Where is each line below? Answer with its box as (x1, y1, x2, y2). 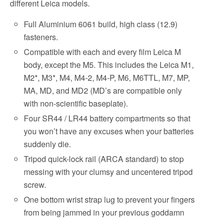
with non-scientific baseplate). (24, 97, 128, 109)
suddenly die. (24, 138, 71, 150)
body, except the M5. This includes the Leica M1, (24, 58, 194, 70)
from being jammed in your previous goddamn (24, 207, 185, 219)
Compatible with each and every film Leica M (24, 46, 181, 57)
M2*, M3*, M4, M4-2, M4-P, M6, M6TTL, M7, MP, (24, 71, 190, 83)
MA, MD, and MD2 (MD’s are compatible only (24, 84, 182, 96)
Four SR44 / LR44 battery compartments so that (24, 112, 191, 124)
